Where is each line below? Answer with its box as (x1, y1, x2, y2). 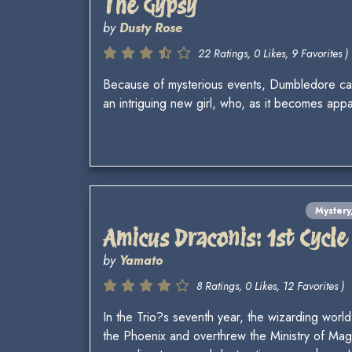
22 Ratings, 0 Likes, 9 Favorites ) (198, 46, 348, 62)
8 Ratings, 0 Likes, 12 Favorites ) (196, 278, 344, 295)
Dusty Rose (119, 19, 182, 38)
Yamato (119, 251, 163, 270)
